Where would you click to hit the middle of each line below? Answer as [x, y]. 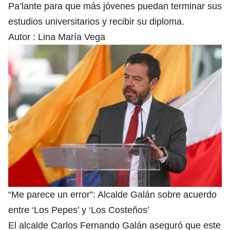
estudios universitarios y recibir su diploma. [96, 21]
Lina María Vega [72, 37]
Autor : [23, 37]
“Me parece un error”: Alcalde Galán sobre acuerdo [112, 195]
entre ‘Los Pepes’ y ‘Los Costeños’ [79, 210]
